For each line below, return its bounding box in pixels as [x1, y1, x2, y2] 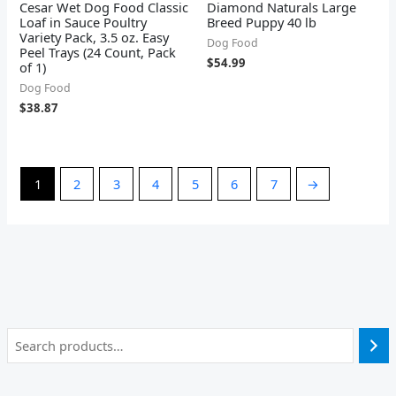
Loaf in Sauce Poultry [19, 12, 148, 31]
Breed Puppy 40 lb [207, 12, 316, 31]
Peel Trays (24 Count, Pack [19, 42, 177, 61]
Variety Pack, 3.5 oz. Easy [19, 27, 170, 46]
